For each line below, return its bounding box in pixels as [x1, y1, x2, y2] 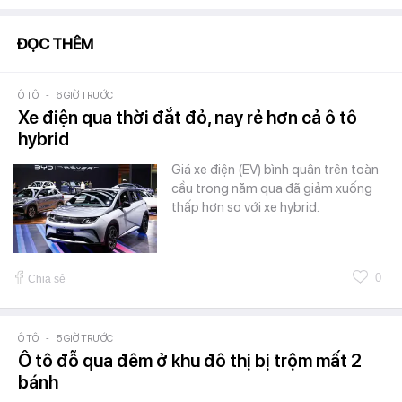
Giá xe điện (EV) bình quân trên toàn [171, 161, 379, 178]
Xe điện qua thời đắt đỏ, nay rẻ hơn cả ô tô [18, 106, 357, 128]
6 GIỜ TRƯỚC [57, 89, 113, 101]
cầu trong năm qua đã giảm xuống [171, 179, 372, 197]
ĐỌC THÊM [16, 34, 93, 53]
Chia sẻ [28, 272, 66, 285]
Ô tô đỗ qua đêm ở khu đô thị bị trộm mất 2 [18, 349, 362, 371]
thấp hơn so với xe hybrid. [171, 198, 319, 215]
